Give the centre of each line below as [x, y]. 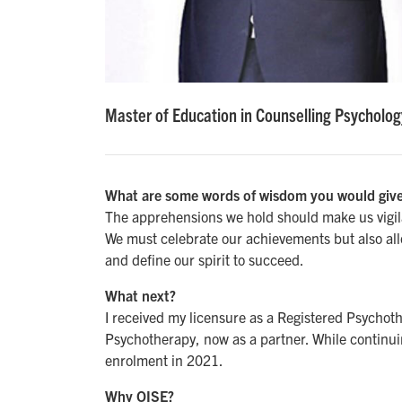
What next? [140, 296]
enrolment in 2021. [164, 360]
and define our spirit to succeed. [205, 260]
